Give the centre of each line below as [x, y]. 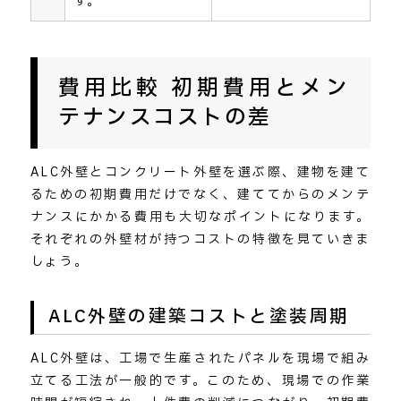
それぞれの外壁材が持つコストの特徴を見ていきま [200, 239]
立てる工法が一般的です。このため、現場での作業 [200, 381]
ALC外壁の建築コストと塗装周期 [199, 317]
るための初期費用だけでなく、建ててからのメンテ [200, 194]
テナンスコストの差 [165, 118]
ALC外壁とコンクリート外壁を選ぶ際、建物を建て [200, 172]
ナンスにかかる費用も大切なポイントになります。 [200, 217]
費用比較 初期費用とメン [204, 89]
